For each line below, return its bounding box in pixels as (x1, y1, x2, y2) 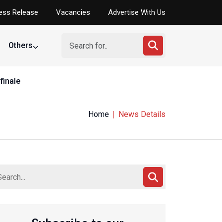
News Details (118, 110, 166, 119)
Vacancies (56, 8, 90, 17)
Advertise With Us (108, 8, 166, 17)
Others (8, 41, 35, 50)
